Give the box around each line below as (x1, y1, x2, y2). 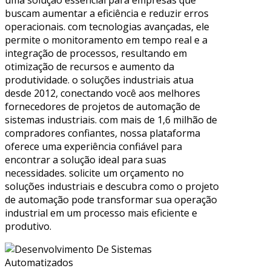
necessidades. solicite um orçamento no (5, 166, 184, 180)
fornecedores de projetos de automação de (5, 100, 200, 114)
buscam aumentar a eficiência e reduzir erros (5, 7, 209, 21)
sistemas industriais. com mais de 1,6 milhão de (5, 113, 217, 127)
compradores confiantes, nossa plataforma (5, 126, 200, 140)
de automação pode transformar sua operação (5, 193, 217, 207)
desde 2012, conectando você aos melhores (5, 87, 200, 100)
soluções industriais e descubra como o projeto (5, 180, 219, 194)
